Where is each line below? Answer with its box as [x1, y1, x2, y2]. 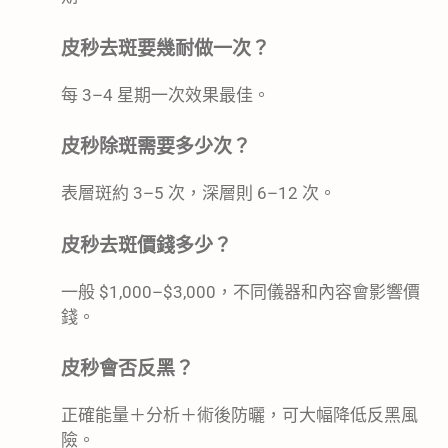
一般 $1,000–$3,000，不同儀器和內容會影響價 [61, 281, 420, 302]
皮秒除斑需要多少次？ [61, 135, 251, 159]
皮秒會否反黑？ [61, 357, 194, 381]
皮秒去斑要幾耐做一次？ [61, 36, 270, 60]
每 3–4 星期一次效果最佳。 [61, 84, 270, 105]
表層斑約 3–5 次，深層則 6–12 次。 [61, 183, 336, 204]
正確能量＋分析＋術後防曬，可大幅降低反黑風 [61, 405, 418, 426]
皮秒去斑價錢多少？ [61, 233, 232, 257]
